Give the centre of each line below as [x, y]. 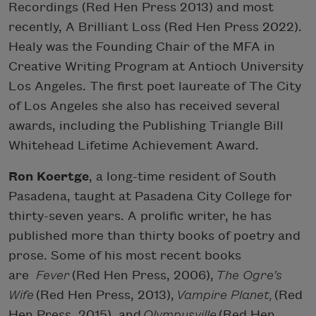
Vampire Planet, [224, 295]
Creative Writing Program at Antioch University [156, 66]
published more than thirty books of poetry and [154, 236]
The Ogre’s [249, 275]
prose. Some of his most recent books [125, 255]
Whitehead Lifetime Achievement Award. [134, 145]
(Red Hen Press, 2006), [143, 275]
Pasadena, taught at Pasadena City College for [150, 196]
